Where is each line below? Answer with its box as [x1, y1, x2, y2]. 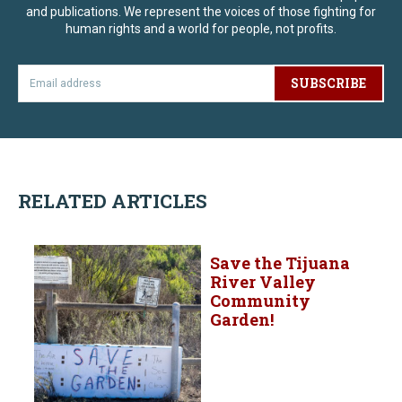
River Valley [210, 271, 316, 293]
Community [210, 290, 310, 312]
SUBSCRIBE [291, 74, 366, 92]
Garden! [210, 309, 274, 331]
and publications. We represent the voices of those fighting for [26, 4, 376, 20]
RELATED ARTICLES [18, 188, 207, 214]
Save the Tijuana [210, 252, 350, 275]
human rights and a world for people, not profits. [66, 22, 336, 37]
